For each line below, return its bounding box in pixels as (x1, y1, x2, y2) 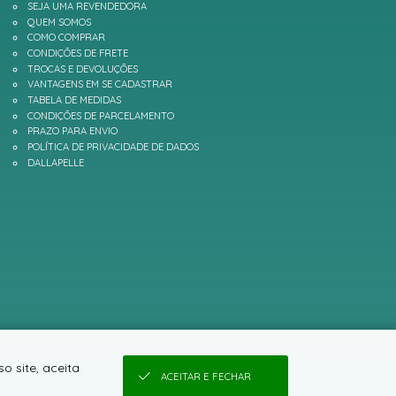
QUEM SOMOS (27, 15, 92, 28)
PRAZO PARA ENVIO (27, 125, 118, 138)
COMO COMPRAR (27, 31, 106, 44)
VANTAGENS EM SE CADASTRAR (27, 78, 173, 91)
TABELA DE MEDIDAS (27, 93, 122, 106)
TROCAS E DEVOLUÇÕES (27, 62, 139, 75)
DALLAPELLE (27, 156, 85, 169)
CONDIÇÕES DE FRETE (27, 47, 129, 60)
